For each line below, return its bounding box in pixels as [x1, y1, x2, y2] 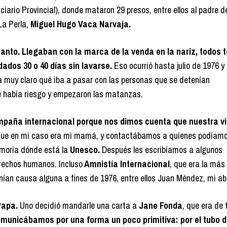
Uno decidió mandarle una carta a [20, 199, 137, 212]
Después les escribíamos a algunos [100, 143, 222, 157]
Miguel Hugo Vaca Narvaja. [30, 18, 131, 31]
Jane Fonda [137, 199, 182, 212]
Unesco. [70, 143, 100, 157]
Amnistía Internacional [83, 158, 170, 171]
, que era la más [170, 158, 225, 171]
